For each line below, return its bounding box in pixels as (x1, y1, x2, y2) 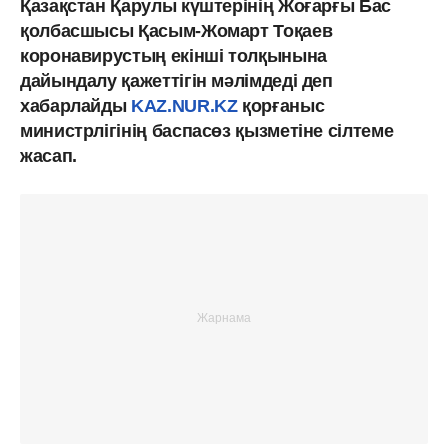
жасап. (20, 145, 77, 166)
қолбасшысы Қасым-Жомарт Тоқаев (20, 20, 333, 41)
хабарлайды (20, 95, 132, 116)
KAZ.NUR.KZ (131, 95, 238, 116)
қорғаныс (237, 95, 325, 116)
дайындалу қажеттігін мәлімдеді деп (20, 70, 333, 91)
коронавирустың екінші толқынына (20, 45, 327, 66)
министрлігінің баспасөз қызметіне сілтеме (20, 120, 394, 141)
